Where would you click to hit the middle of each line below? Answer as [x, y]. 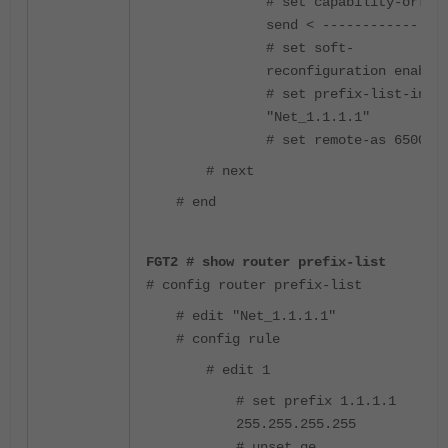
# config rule [228, 338]
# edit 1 [238, 369]
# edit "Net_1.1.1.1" [256, 315]
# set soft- [310, 47]
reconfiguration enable [354, 70]
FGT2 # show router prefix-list [266, 261]
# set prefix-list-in [346, 93]
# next [230, 170]
